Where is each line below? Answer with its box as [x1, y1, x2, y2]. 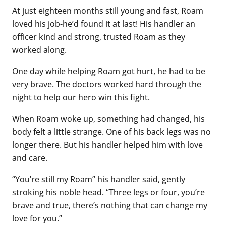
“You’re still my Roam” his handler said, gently [12, 173, 185, 185]
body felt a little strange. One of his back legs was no [12, 125, 211, 137]
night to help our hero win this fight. [12, 91, 150, 103]
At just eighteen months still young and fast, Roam [12, 4, 203, 16]
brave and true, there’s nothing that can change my [12, 199, 207, 211]
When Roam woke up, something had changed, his [12, 112, 205, 124]
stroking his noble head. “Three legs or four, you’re [12, 186, 205, 198]
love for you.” [12, 212, 62, 224]
